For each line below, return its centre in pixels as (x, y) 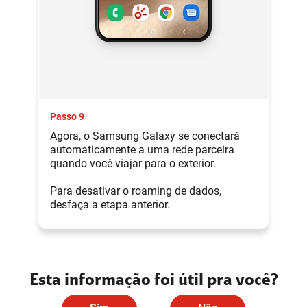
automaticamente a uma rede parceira (142, 149)
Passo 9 (67, 116)
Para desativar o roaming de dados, (136, 191)
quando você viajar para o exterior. (133, 163)
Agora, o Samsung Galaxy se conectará (145, 136)
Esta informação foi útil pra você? (153, 281)
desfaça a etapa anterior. (110, 204)
